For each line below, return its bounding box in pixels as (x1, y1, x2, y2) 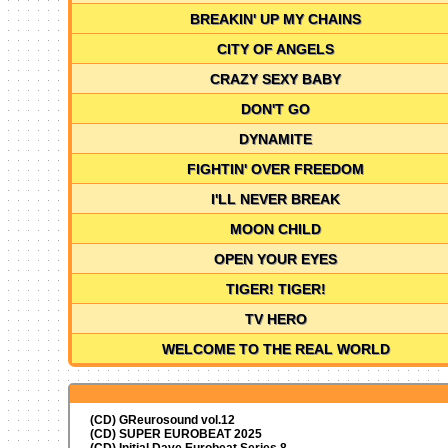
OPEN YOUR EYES (214, 250, 338, 267)
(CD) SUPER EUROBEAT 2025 (89, 426, 262, 441)
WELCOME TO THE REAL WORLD (161, 340, 390, 357)
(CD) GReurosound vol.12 (89, 412, 235, 427)
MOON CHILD (230, 220, 322, 237)
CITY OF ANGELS (217, 40, 335, 57)
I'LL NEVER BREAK (211, 190, 341, 207)
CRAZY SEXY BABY (210, 70, 342, 87)
